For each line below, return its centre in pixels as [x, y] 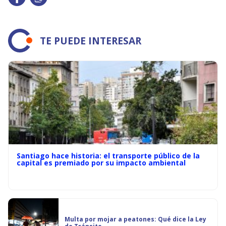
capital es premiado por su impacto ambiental [101, 163]
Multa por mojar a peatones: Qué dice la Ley [135, 219]
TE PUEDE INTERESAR [91, 41]
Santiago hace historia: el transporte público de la [108, 156]
